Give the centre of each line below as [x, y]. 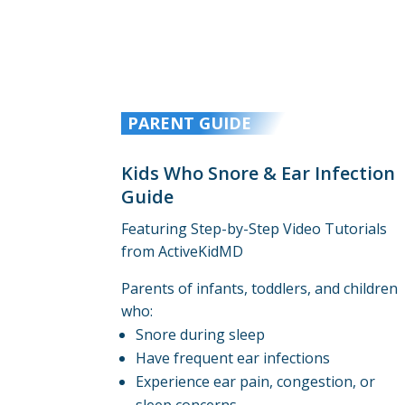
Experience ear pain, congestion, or [256, 381]
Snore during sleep [201, 334]
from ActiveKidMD [183, 251]
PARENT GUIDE [189, 122]
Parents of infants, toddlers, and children [260, 288]
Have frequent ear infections [233, 358]
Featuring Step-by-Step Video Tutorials [254, 228]
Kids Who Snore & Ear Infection [259, 173]
